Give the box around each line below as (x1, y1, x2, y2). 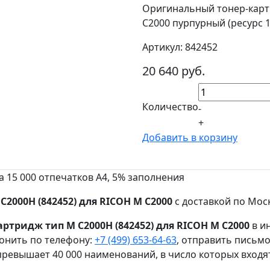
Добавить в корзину (142, 131, 237, 144)
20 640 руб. (142, 63, 205, 79)
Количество (142, 100, 198, 113)
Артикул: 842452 (142, 40, 218, 54)
